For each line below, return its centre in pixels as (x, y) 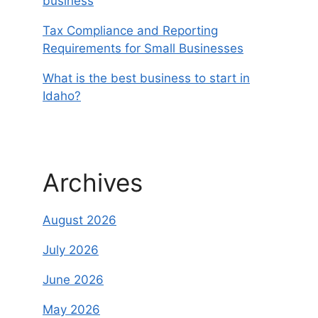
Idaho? (62, 95)
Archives (93, 183)
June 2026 (73, 280)
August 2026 (79, 220)
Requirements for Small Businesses (143, 48)
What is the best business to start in (146, 78)
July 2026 (71, 250)
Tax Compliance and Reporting (130, 30)
